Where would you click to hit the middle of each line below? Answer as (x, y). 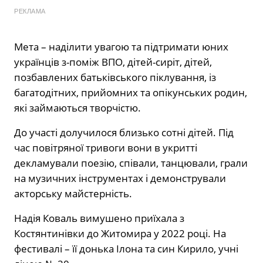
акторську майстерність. (73, 193)
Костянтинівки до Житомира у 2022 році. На (120, 233)
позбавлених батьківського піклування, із (115, 77)
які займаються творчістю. (77, 107)
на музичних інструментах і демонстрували (120, 178)
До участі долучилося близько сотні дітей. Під (124, 132)
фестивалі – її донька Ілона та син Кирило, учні (126, 248)
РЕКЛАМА (30, 11)
